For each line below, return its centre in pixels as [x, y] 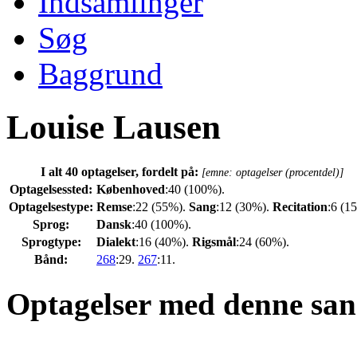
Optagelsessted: [51, 189]
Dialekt [116, 241]
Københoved [131, 189]
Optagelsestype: [51, 206]
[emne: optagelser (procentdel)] [272, 172]
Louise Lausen [114, 127]
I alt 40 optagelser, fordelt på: [121, 171]
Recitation [300, 206]
